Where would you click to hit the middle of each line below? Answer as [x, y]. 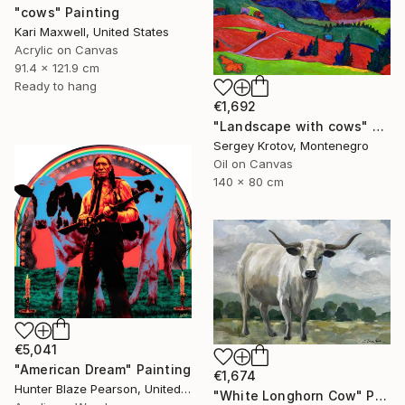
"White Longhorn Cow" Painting [381, 395]
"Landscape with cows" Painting [378, 127]
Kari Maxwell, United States [92, 32]
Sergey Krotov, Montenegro [291, 146]
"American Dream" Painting [103, 369]
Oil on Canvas [253, 164]
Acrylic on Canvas [66, 50]
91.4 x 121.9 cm [57, 68]
